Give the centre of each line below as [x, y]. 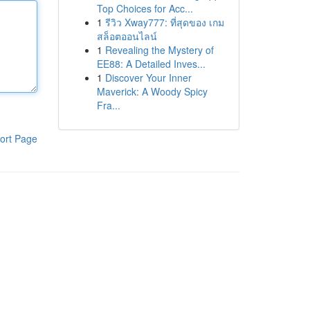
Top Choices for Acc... [145, 8]
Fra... [108, 105]
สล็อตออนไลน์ [127, 36]
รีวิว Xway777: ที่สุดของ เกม [164, 22]
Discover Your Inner [148, 77]
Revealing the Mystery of [159, 50]
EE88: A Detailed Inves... [151, 64]
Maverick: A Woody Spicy [152, 91]
